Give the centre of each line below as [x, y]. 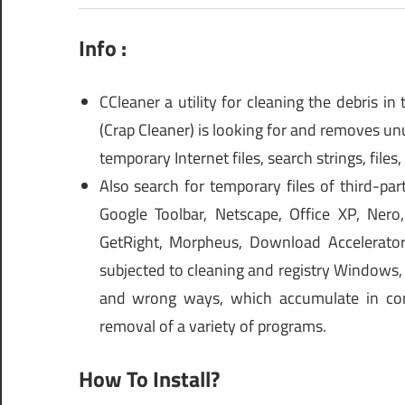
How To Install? [149, 379]
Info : [103, 48]
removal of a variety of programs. [212, 326]
